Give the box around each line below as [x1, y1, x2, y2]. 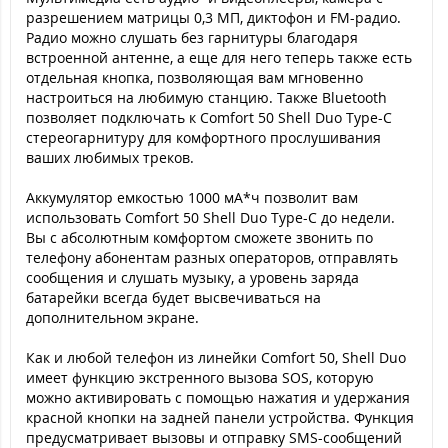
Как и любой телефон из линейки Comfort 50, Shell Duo [26, 348, 406, 367]
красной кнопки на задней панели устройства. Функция [26, 408, 414, 427]
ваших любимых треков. [26, 148, 194, 167]
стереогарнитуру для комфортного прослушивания [26, 128, 381, 147]
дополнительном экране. [26, 308, 199, 327]
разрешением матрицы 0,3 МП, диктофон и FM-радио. [26, 8, 401, 27]
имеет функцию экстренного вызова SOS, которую [26, 368, 374, 387]
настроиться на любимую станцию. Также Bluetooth [26, 88, 387, 107]
